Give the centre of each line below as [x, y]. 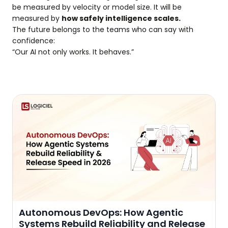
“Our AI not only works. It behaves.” [73, 52]
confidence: [34, 40]
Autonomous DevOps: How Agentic [101, 212]
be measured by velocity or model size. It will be [97, 7]
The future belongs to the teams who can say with [103, 29]
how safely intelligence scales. [121, 18]
